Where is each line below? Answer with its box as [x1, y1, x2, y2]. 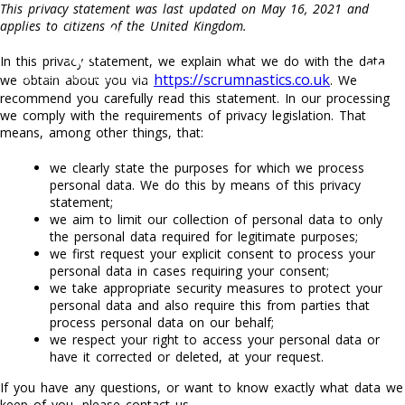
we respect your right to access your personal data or [50, 331, 380, 348]
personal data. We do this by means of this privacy [50, 176, 361, 193]
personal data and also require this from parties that [50, 297, 370, 314]
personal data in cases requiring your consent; [50, 262, 329, 279]
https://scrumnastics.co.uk [154, 70, 330, 89]
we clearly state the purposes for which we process [50, 159, 364, 176]
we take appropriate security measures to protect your [50, 279, 382, 297]
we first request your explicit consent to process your [50, 245, 375, 262]
